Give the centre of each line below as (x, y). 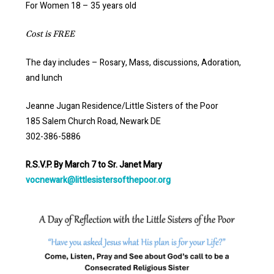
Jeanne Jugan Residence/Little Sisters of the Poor (122, 106)
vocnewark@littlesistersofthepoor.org (98, 180)
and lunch (44, 78)
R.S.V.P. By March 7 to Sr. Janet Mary (94, 165)
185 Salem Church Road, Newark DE (93, 121)
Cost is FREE (50, 34)
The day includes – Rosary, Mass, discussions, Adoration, (133, 63)
